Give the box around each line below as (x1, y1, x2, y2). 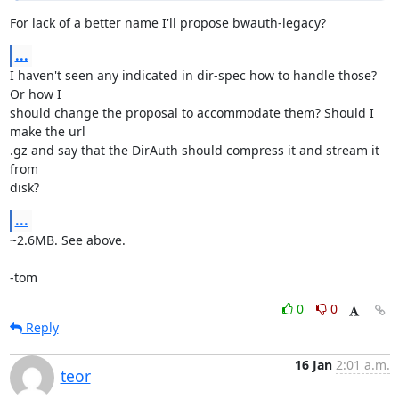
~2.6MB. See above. (9, 232, 126, 248)
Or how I (9, 85, 61, 102)
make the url (9, 123, 85, 140)
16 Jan (294, 356, 332, 373)
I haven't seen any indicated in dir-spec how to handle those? (9, 67, 377, 84)
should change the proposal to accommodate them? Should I (9, 104, 374, 121)
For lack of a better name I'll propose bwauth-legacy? (9, 14, 326, 31)
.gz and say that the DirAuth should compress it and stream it (9, 142, 379, 159)
